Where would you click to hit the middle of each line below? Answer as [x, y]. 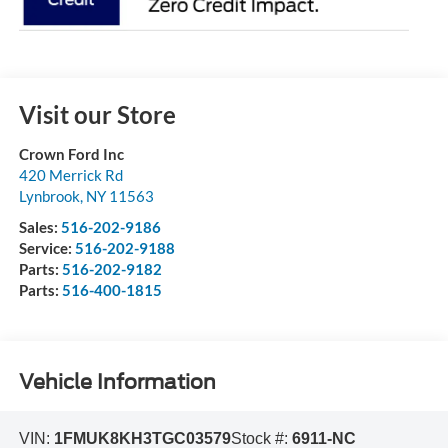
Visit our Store [97, 115]
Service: [46, 248]
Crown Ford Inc [71, 154]
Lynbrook [49, 196]
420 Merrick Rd [70, 175]
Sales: [39, 227]
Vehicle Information [117, 381]
